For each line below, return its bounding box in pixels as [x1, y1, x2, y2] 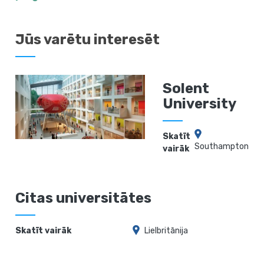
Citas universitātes [15, 189, 152, 206]
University [163, 95, 237, 112]
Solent [163, 80, 210, 97]
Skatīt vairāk [15, 225, 72, 236]
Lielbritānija [144, 225, 188, 236]
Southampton [194, 141, 249, 151]
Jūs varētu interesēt [15, 31, 160, 48]
